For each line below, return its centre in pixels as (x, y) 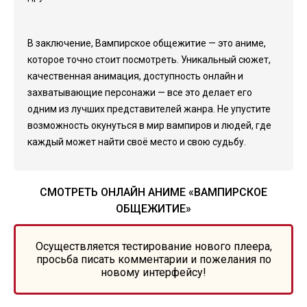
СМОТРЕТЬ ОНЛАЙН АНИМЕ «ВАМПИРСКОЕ (153, 192)
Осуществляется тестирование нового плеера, (153, 246)
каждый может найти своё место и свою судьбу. (137, 142)
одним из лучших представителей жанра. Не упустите (149, 109)
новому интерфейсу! (153, 272)
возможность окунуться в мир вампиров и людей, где (149, 125)
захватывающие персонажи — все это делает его (140, 93)
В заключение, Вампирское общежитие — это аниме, (147, 43)
